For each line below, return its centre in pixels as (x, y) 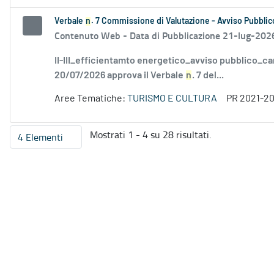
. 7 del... (208, 76)
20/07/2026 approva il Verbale (120, 76)
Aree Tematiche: (91, 99)
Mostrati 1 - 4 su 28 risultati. (150, 135)
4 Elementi (40, 137)
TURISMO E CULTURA (172, 99)
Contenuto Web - (92, 35)
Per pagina (68, 142)
